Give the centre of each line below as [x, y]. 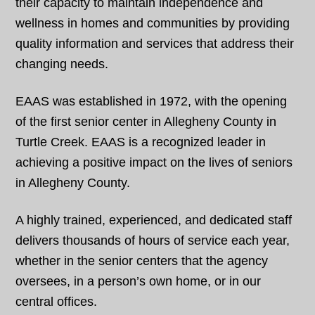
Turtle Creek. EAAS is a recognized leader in [141, 142]
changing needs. [62, 64]
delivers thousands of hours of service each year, [153, 240]
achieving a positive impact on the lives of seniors [154, 162]
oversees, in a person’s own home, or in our [139, 281]
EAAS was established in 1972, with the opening [152, 101]
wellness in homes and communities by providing [153, 23]
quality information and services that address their [155, 44]
